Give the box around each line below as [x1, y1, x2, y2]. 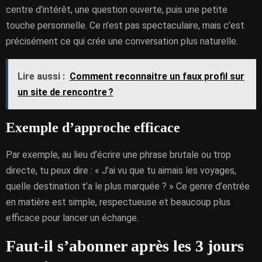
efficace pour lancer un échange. [6, 212, 139, 223]
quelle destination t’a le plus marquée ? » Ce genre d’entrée [6, 181, 250, 192]
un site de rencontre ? [18, 87, 113, 98]
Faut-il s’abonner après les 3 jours [6, 237, 244, 255]
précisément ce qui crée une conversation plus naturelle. [6, 36, 238, 47]
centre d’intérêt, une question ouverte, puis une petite [6, 4, 227, 15]
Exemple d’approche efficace [6, 120, 180, 135]
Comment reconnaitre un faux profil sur [70, 71, 244, 82]
